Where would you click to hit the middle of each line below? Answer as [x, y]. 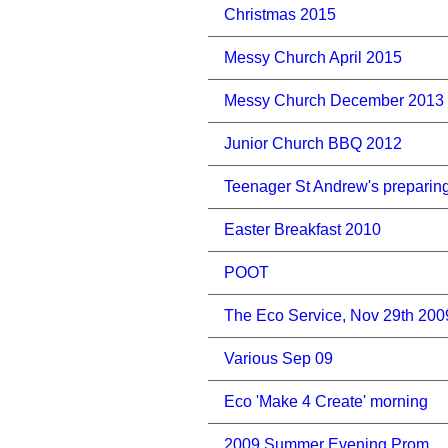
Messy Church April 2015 [313, 57]
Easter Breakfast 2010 [302, 229]
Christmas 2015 [280, 14]
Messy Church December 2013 [334, 100]
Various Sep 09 [278, 358]
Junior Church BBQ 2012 [313, 143]
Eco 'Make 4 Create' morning [326, 401]
